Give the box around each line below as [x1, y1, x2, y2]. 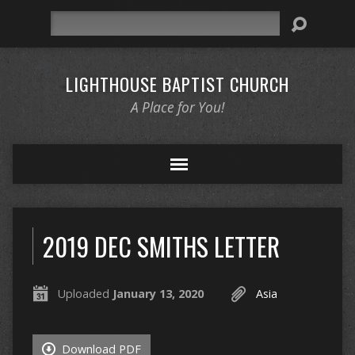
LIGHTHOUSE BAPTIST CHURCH [65, 71, 289, 97]
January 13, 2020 [112, 286, 204, 301]
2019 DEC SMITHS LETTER [42, 227, 280, 265]
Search [49, 12, 85, 27]
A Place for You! [130, 98, 224, 116]
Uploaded [57, 286, 113, 301]
